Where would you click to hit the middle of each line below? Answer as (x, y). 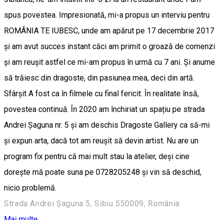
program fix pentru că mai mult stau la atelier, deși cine (97, 157)
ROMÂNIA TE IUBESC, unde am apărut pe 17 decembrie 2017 (109, 31)
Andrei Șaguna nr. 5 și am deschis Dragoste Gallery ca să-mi (107, 125)
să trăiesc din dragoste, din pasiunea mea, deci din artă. (99, 78)
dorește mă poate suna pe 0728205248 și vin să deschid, (103, 172)
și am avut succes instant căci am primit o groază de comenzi (110, 47)
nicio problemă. (30, 188)
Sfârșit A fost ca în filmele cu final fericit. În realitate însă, (101, 94)
